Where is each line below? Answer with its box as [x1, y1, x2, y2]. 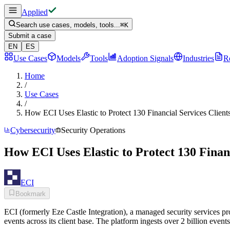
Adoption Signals [117, 54, 174, 63]
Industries [183, 54, 214, 63]
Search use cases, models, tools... [16, 21, 120, 29]
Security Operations [61, 126, 125, 135]
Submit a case [8, 32, 51, 40]
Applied [22, 8, 48, 16]
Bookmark [15, 189, 46, 198]
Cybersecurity [10, 126, 55, 135]
